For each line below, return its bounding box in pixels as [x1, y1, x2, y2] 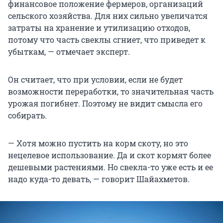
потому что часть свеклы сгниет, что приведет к [8, 34, 206, 45]
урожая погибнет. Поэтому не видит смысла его [8, 98, 203, 109]
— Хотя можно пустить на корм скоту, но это [8, 137, 188, 148]
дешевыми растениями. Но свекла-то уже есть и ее [8, 161, 213, 172]
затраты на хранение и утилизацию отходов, [8, 22, 190, 33]
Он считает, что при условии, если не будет [8, 74, 183, 85]
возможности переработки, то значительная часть [8, 86, 214, 97]
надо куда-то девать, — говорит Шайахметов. [8, 173, 192, 184]
